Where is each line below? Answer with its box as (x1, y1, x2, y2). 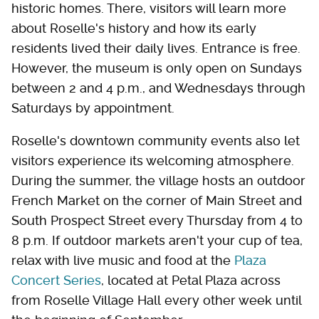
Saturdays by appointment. (11, 100, 178, 116)
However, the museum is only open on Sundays (11, 61, 302, 76)
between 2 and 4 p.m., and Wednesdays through (11, 80, 305, 96)
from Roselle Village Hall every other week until (11, 293, 301, 308)
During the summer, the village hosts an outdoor (11, 173, 305, 189)
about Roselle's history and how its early (11, 21, 256, 36)
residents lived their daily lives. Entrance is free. (11, 41, 300, 56)
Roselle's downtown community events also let (11, 133, 300, 149)
